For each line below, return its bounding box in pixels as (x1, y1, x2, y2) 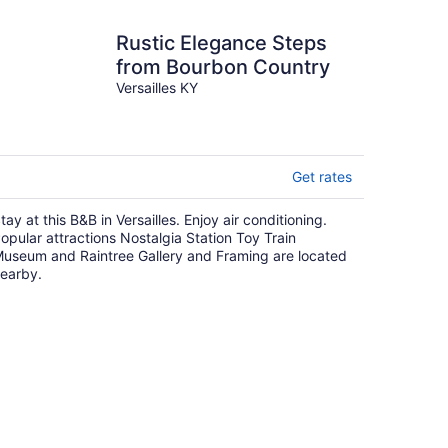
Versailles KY (116, 79, 198, 96)
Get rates (292, 168, 352, 185)
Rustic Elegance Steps (116, 31, 327, 55)
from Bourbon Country (116, 55, 330, 79)
